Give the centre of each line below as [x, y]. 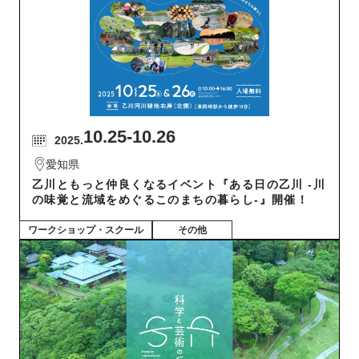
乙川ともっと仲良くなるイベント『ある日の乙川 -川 [179, 185]
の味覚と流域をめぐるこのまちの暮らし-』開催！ [171, 200]
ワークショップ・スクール [86, 230]
